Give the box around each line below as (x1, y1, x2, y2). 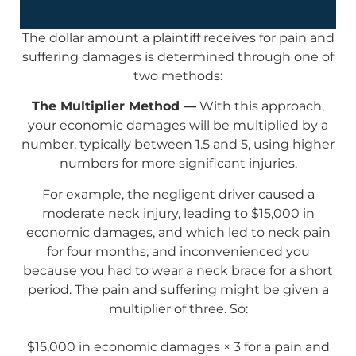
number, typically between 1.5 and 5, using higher (21, 137, 335, 153)
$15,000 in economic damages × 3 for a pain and (26, 339, 330, 354)
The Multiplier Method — (32, 99, 196, 114)
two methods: (133, 68, 222, 83)
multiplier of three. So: (108, 300, 248, 316)
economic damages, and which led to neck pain (25, 224, 331, 240)
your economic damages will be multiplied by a (28, 118, 328, 133)
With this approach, (196, 99, 324, 114)
